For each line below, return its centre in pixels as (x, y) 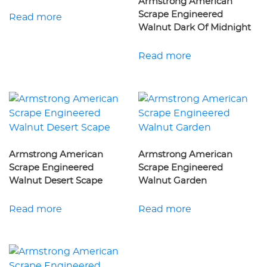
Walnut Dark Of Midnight (195, 28)
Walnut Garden (173, 181)
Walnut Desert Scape (56, 181)
